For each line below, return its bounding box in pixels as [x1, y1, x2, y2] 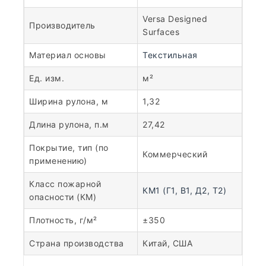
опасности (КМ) [29, 191, 96, 202]
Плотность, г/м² [29, 214, 97, 225]
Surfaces [142, 26, 179, 37]
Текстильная [142, 49, 198, 60]
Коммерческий [142, 148, 207, 159]
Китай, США [142, 237, 192, 248]
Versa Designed [142, 13, 207, 24]
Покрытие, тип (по [29, 142, 109, 153]
